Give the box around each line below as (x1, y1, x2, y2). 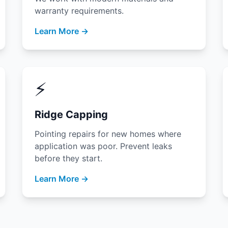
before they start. (34, 153, 102, 163)
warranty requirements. (34, 6, 124, 16)
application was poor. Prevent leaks (34, 141, 172, 151)
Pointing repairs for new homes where (34, 129, 181, 139)
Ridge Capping (34, 108, 108, 121)
